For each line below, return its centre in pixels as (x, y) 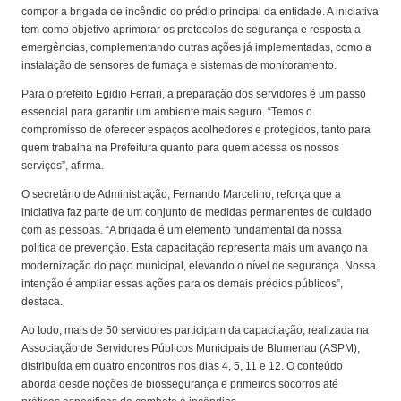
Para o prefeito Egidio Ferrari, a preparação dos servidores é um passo (194, 94)
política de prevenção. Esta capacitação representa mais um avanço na (195, 248)
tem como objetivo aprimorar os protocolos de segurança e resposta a (192, 30)
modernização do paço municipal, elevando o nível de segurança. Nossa (199, 266)
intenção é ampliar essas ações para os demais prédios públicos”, (183, 284)
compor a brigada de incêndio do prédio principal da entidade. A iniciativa (200, 12)
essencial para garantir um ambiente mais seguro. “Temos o (167, 112)
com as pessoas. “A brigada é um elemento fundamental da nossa (182, 230)
